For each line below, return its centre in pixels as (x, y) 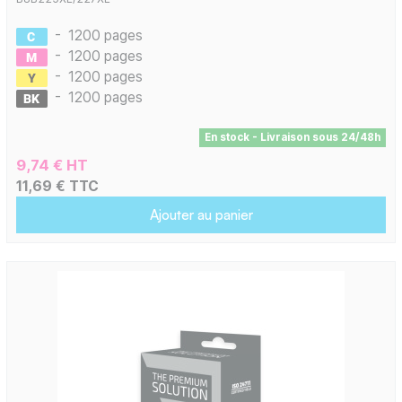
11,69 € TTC (57, 187)
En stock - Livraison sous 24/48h (292, 138)
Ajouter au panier (201, 215)
